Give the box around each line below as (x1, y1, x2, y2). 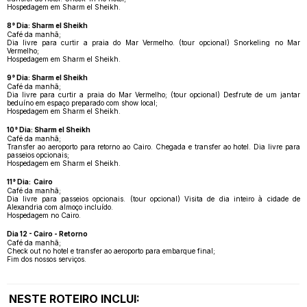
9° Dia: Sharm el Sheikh (7, 73, 88, 82)
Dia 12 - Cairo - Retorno (7, 229, 88, 238)
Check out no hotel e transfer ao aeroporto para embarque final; (7, 246, 215, 255)
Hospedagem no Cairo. (7, 210, 81, 219)
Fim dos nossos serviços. (7, 254, 86, 263)
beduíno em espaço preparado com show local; (7, 98, 158, 107)
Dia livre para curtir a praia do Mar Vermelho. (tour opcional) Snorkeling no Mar (7, 38, 300, 47)
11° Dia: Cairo (7, 177, 53, 186)
